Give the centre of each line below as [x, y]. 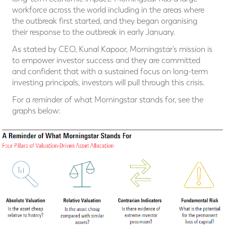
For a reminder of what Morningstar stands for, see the [108, 100]
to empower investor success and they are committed [106, 61]
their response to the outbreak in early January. [94, 32]
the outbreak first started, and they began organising [105, 21]
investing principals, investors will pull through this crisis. [108, 83]
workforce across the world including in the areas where [108, 10]
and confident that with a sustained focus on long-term [110, 72]
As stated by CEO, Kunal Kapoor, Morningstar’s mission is [112, 49]
